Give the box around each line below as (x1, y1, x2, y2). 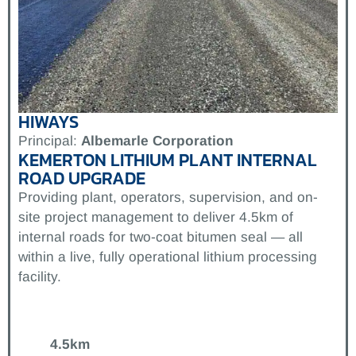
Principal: (18, 132, 81, 149)
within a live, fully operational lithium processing (18, 248, 317, 265)
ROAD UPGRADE (18, 164, 145, 192)
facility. (18, 268, 61, 284)
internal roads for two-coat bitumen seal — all (18, 228, 303, 245)
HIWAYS (18, 108, 79, 135)
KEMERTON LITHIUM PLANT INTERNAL (18, 146, 317, 173)
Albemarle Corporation (81, 132, 234, 149)
